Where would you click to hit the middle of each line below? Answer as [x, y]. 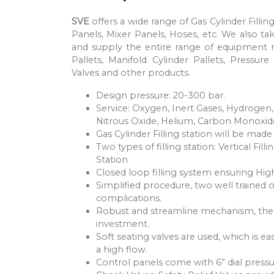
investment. [123, 224]
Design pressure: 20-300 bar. [161, 96]
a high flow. [122, 250]
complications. [129, 198]
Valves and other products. [131, 73]
